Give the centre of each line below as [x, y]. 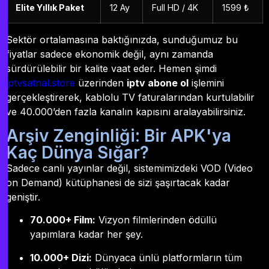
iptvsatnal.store [41, 83]
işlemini [206, 83]
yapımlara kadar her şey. [86, 234]
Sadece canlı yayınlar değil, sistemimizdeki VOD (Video [129, 168]
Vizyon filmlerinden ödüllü [156, 220]
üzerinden [101, 83]
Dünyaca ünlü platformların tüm [167, 257]
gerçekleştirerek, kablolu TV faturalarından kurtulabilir [130, 97]
